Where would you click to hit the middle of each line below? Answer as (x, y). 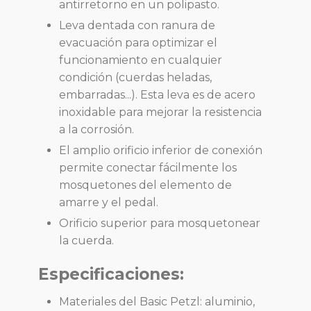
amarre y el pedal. (109, 203)
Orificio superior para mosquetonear (160, 224)
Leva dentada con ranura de (137, 26)
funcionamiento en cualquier (141, 60)
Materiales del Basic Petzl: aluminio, (157, 302)
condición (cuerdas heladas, (135, 78)
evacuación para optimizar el (138, 43)
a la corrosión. (96, 130)
